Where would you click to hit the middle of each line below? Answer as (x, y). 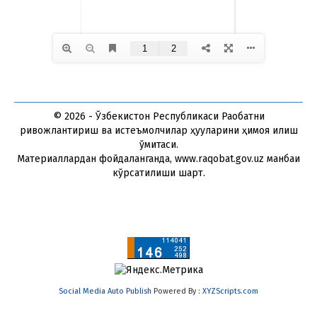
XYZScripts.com (230, 292)
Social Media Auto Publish (105, 292)
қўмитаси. (158, 145)
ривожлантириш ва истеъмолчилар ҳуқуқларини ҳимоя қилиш (158, 131)
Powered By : (177, 292)
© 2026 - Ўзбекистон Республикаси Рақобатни (158, 117)
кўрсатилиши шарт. (158, 173)
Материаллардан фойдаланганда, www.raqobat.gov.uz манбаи (158, 159)
